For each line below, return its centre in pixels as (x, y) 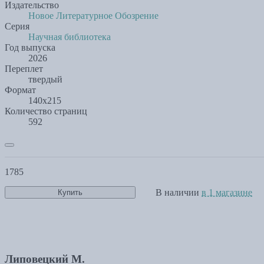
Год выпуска (30, 47)
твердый (45, 79)
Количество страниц (46, 111)
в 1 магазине (227, 192)
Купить (70, 193)
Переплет (24, 68)
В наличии (179, 192)
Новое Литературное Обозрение (93, 15)
